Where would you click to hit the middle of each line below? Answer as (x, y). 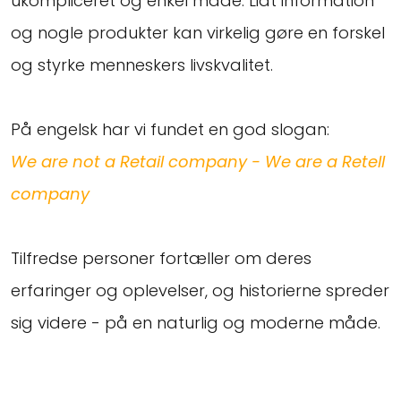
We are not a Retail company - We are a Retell (198, 161)
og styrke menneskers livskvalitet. (142, 64)
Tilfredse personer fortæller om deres (161, 258)
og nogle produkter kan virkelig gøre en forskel (198, 32)
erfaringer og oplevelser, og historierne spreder (200, 290)
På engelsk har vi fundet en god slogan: (170, 129)
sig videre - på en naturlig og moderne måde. (196, 322)
